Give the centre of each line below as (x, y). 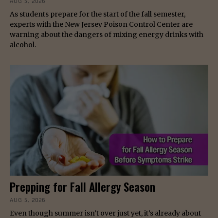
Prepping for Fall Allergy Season (82, 187)
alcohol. (23, 45)
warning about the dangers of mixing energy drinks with (107, 34)
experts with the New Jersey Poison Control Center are (101, 24)
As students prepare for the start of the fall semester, (98, 14)
